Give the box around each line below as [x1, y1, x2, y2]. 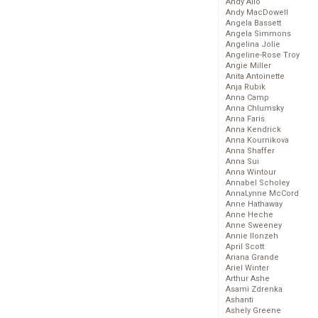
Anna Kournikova [226, 136, 289, 146]
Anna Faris [226, 114, 265, 124]
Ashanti [226, 295, 253, 305]
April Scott [226, 242, 264, 252]
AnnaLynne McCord [226, 189, 299, 199]
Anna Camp [226, 93, 269, 103]
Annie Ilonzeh [226, 231, 278, 241]
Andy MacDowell [226, 8, 288, 18]
